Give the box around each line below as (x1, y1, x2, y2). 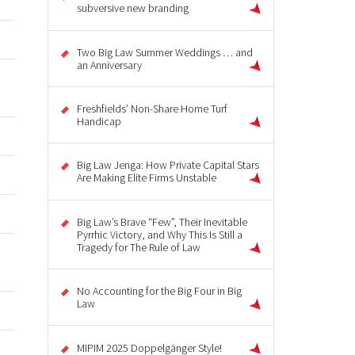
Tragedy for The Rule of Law (77, 239, 200, 254)
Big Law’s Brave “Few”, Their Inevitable (77, 214, 247, 229)
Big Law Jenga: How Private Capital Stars (77, 158, 259, 173)
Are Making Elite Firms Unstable (77, 170, 216, 185)
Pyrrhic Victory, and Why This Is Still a (77, 227, 242, 242)
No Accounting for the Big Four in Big (77, 284, 242, 299)
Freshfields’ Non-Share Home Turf (77, 101, 227, 116)
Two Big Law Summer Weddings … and (77, 44, 253, 59)
